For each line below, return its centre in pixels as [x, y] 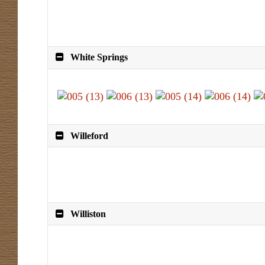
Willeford [90, 135]
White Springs [99, 57]
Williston [88, 214]
